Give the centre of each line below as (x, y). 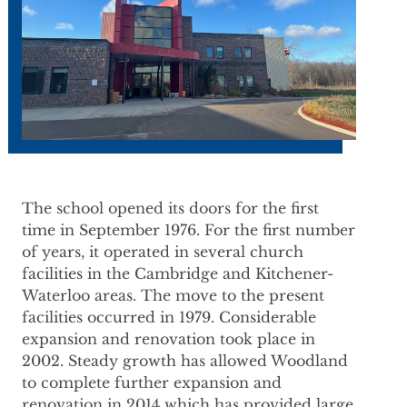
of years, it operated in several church (163, 252)
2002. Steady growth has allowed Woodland (185, 361)
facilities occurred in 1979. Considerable (169, 318)
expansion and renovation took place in (169, 339)
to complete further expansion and (152, 383)
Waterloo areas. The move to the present (173, 296)
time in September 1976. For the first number (189, 230)
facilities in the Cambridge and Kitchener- (178, 274)
